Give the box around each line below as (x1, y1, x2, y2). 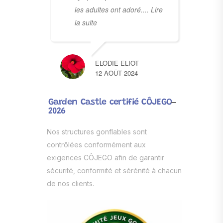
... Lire (142, 4, 163, 14)
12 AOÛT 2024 (95, 68, 138, 78)
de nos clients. (46, 179, 94, 188)
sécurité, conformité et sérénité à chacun (46, 166, 182, 175)
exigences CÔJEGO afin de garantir (46, 153, 164, 162)
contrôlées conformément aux (46, 140, 146, 149)
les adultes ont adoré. (74, 4, 143, 14)
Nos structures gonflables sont (46, 127, 147, 136)
